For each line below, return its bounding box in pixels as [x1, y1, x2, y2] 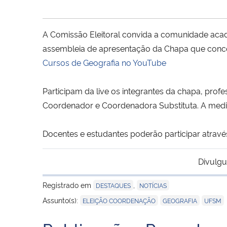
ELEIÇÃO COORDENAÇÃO [83, 196, 156, 205]
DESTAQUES [96, 180, 131, 190]
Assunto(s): [43, 195, 80, 205]
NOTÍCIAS [139, 180, 167, 190]
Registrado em [43, 179, 93, 190]
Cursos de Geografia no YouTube [43, 56, 166, 68]
